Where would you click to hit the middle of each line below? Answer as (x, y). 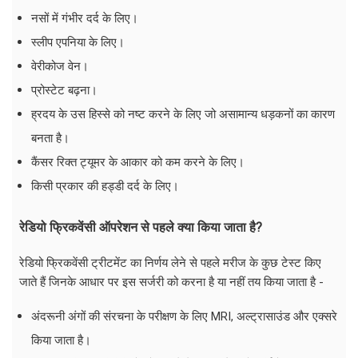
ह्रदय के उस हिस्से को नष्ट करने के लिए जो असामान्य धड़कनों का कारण (183, 114)
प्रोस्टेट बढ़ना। (64, 90)
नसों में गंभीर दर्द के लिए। (85, 18)
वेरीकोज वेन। (60, 66)
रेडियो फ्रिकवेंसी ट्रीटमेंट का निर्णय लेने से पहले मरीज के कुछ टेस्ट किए (170, 263)
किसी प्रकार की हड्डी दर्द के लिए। (105, 186)
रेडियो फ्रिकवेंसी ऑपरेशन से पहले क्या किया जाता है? (141, 227)
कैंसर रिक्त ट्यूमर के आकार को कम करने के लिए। (138, 162)
